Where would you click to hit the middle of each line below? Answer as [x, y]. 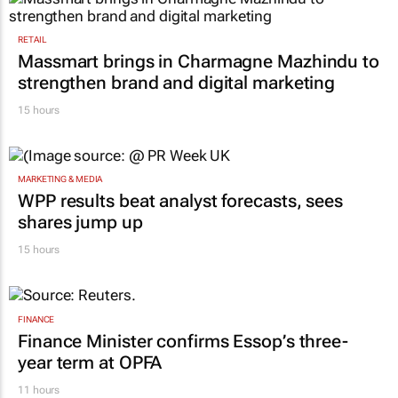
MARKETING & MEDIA [60, 179]
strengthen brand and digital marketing [177, 82]
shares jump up [80, 223]
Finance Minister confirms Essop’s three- [183, 341]
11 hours [39, 390]
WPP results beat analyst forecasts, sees [180, 201]
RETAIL [32, 39]
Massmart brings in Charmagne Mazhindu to [199, 61]
